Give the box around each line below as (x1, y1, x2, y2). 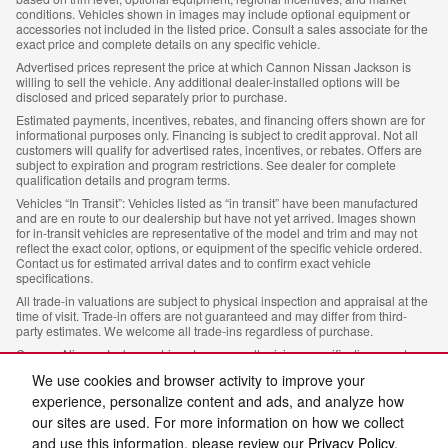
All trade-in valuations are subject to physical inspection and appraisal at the (16, 292, 428, 310)
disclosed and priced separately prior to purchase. (16, 88, 287, 106)
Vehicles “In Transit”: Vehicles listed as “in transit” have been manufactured (16, 194, 418, 212)
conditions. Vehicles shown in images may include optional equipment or (16, 5, 410, 23)
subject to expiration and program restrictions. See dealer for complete (16, 156, 396, 174)
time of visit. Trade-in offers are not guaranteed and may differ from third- (16, 307, 407, 325)
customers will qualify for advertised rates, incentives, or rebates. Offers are (16, 141, 422, 159)
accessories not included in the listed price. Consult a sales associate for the (16, 20, 428, 38)
